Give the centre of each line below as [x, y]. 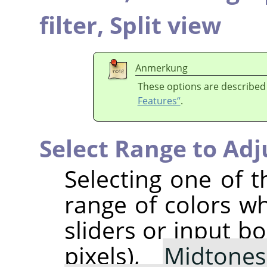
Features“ [159, 101]
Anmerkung [161, 68]
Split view [165, 25]
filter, [74, 25]
